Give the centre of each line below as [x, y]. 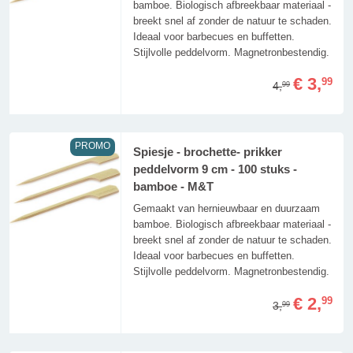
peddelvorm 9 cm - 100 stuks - [215, 170]
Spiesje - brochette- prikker [207, 152]
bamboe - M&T [173, 187]
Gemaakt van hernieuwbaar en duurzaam [226, 209]
